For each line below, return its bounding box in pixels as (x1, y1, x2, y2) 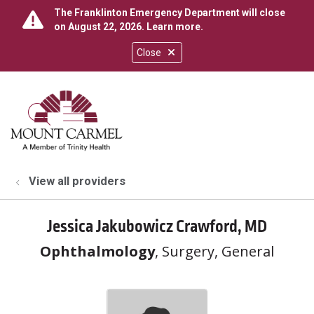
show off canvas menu (62, 100, 289, 126)
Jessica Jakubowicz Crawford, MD (47, 214, 267, 239)
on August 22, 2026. (54, 21, 146, 32)
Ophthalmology (40, 242, 155, 261)
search (38, 110, 107, 137)
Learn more (146, 21, 200, 32)
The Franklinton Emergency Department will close (54, 7, 285, 18)
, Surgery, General (155, 242, 274, 261)
